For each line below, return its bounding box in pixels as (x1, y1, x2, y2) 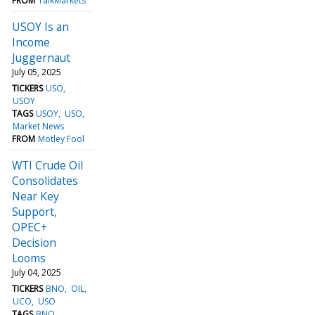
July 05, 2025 (12, 65, 61, 78)
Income (12, 34, 50, 50)
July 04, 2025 (12, 266, 61, 278)
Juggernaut (12, 49, 70, 65)
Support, (12, 203, 57, 219)
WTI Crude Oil (12, 157, 83, 173)
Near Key (12, 188, 59, 204)
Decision (12, 234, 56, 250)
